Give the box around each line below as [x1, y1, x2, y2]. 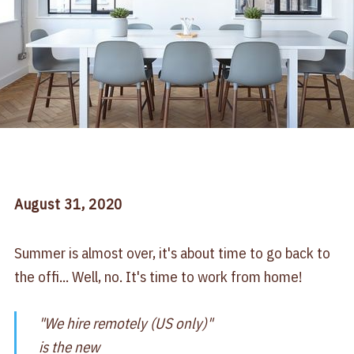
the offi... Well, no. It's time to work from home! [13, 267, 302, 287]
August [13, 194, 65, 214]
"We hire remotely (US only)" [39, 313, 213, 333]
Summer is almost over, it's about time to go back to [13, 243, 330, 263]
